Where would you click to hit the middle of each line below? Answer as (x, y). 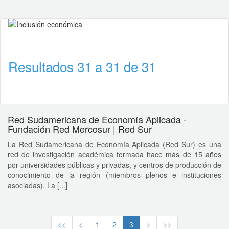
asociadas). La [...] (38, 185)
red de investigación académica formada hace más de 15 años (114, 154)
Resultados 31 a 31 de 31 (82, 66)
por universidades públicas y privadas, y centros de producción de (114, 164)
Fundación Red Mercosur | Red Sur (80, 129)
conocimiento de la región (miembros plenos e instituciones (114, 175)
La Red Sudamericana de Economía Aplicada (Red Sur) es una (114, 144)
